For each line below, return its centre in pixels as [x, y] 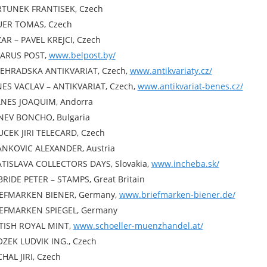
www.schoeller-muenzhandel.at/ [138, 226]
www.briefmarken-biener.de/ [177, 195]
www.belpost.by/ [82, 55]
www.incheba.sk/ [185, 164]
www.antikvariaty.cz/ [171, 71]
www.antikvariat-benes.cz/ [190, 86]
